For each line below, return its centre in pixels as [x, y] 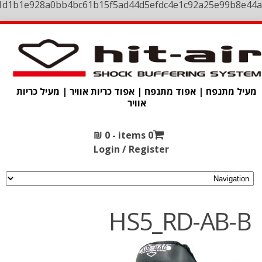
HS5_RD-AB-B [180, 221]
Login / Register [131, 149]
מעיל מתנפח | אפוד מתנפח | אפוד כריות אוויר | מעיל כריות [137, 91]
